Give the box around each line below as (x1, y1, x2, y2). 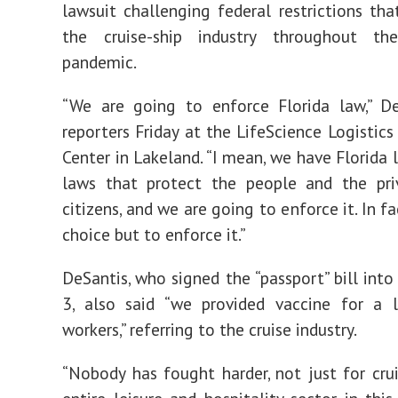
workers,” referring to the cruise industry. (62, 318, 357, 340)
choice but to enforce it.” (62, 223, 246, 245)
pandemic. (62, 51, 137, 73)
